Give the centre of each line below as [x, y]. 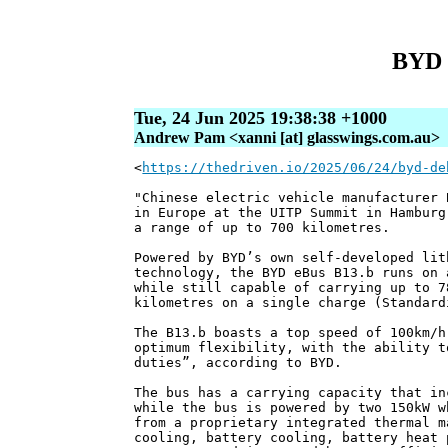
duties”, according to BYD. [238, 363]
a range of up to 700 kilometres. [262, 228]
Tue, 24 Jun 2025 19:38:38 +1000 [261, 118]
